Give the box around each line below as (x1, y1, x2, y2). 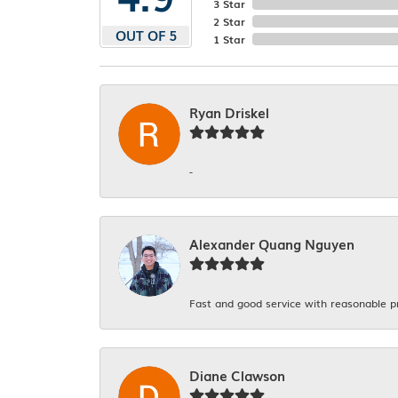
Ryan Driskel (189, 102, 269, 123)
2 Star (213, 13, 245, 30)
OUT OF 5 (115, 25, 177, 46)
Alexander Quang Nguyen (189, 234, 354, 255)
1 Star (213, 31, 245, 48)
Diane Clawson (189, 365, 285, 386)
